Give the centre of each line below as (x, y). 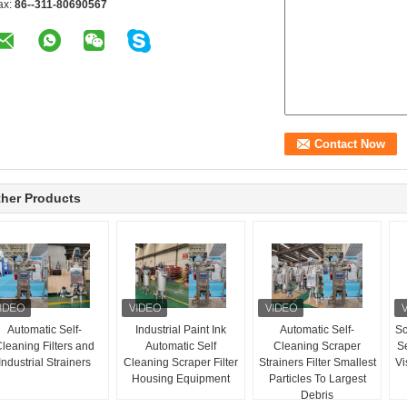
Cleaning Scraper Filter (181, 362)
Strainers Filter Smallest (317, 362)
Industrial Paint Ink (181, 330)
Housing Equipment (181, 379)
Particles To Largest (317, 379)
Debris (317, 395)
